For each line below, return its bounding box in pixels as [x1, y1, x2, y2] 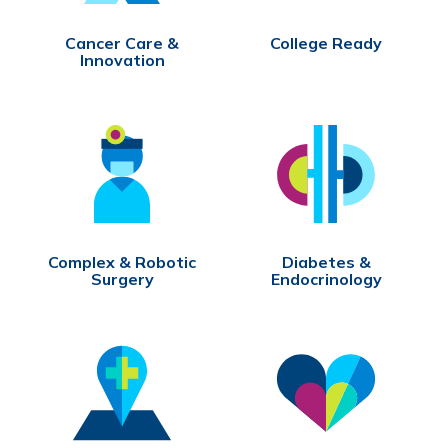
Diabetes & [281, 251, 371, 272]
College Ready [270, 32, 382, 53]
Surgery [90, 268, 154, 289]
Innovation [79, 49, 165, 70]
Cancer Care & [65, 32, 179, 53]
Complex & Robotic [48, 251, 196, 272]
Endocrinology [270, 268, 382, 289]
